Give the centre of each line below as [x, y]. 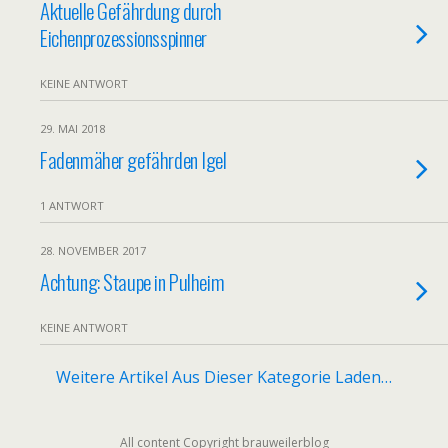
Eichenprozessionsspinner [124, 37]
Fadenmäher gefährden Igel [133, 159]
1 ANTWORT [72, 205]
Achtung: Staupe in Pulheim [132, 281]
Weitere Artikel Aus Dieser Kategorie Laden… [224, 377]
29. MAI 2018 [72, 128]
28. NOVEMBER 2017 [93, 250]
